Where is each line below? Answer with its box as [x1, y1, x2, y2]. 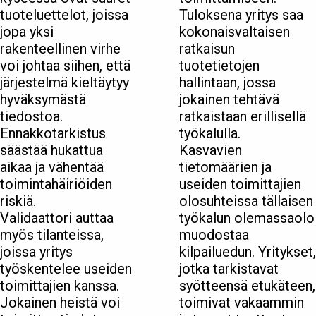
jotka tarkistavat [179, 260, 279, 278]
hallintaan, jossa [179, 74, 276, 92]
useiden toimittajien [179, 176, 301, 193]
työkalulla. [179, 125, 241, 142]
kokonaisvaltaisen [179, 23, 290, 41]
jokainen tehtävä [179, 91, 279, 109]
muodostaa [179, 226, 249, 244]
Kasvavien [179, 142, 242, 159]
